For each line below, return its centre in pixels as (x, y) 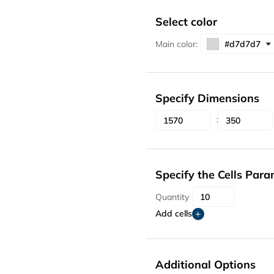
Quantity (172, 197)
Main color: (176, 44)
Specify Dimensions (207, 98)
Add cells (174, 214)
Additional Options (206, 265)
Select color (186, 22)
